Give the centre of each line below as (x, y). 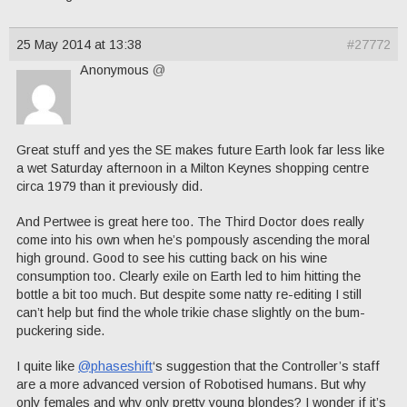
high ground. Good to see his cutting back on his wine (172, 258)
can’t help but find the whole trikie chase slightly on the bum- (191, 313)
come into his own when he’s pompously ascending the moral (193, 240)
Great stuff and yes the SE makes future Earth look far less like (200, 150)
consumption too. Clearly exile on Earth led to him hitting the (189, 277)
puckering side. (60, 331)
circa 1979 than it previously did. (109, 187)
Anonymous (116, 70)
